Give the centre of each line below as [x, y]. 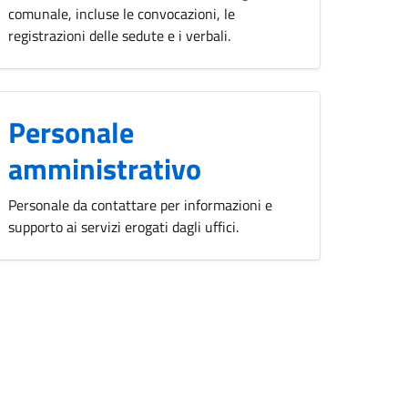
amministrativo [105, 168]
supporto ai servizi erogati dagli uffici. [123, 227]
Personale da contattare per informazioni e [140, 205]
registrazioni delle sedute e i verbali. [119, 36]
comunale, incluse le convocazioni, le [122, 14]
